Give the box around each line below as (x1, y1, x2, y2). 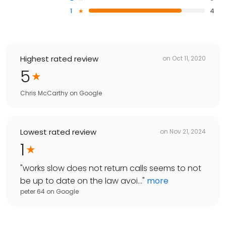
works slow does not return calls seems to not (23, 162, 201, 174)
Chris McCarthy (20, 88, 68, 97)
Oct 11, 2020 (172, 54, 206, 63)
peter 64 (20, 187, 45, 196)
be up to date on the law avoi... (20, 175, 142, 187)
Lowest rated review (20, 126, 96, 137)
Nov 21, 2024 (169, 127, 206, 136)
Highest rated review (20, 53, 98, 64)
